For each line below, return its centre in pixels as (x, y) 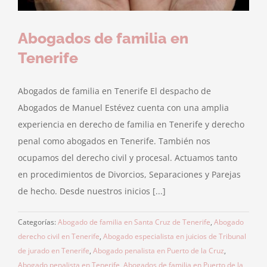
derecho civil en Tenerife (59, 237)
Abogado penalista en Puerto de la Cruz (159, 251)
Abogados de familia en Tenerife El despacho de (114, 91)
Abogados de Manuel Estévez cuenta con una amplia (123, 108)
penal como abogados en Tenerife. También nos (114, 141)
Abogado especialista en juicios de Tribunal (175, 237)
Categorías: (38, 222)
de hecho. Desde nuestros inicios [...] (92, 191)
